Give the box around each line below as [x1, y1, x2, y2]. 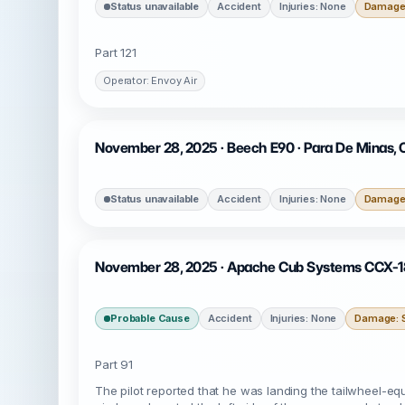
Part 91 [95, 357, 133, 372]
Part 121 [95, 45, 137, 60]
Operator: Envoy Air [103, 74, 197, 87]
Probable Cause [110, 312, 190, 325]
